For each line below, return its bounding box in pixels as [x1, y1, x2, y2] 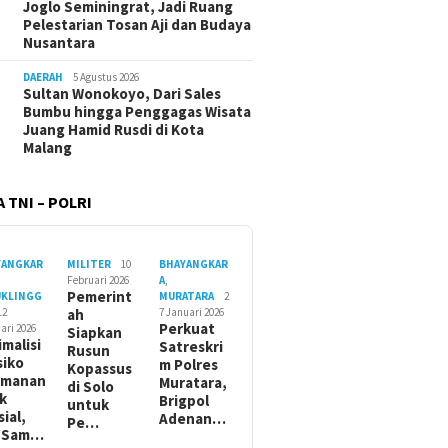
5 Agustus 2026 [73, 70, 140, 85]
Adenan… [159, 409, 227, 429]
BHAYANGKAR [159, 257, 229, 272]
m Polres [159, 355, 219, 375]
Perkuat [159, 319, 216, 339]
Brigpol [159, 391, 210, 411]
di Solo [66, 377, 114, 397]
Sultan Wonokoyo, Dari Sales [23, 84, 222, 104]
